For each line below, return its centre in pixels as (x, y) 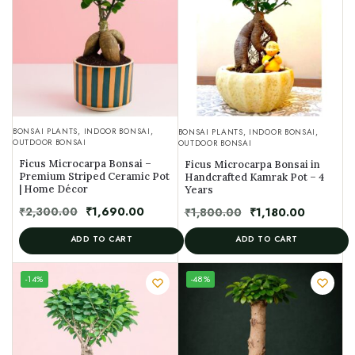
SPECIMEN (206, 282)
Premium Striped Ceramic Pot (94, 176)
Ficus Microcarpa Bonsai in (252, 164)
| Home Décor (53, 189)
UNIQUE (202, 273)
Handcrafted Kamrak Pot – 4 (254, 177)
